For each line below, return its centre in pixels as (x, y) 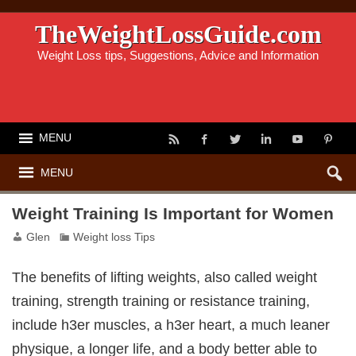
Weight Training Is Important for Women (173, 214)
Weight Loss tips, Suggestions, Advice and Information (178, 56)
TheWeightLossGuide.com (178, 35)
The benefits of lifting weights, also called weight (165, 277)
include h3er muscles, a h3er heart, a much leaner (171, 325)
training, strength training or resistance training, (161, 301)
